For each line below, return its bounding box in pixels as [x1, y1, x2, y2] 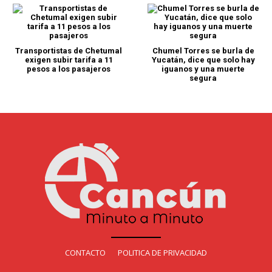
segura [189, 73, 217, 83]
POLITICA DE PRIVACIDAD [118, 247, 207, 259]
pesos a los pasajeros [27, 64, 111, 74]
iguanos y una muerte [161, 64, 245, 74]
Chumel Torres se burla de [152, 46, 254, 56]
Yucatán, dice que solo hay [151, 55, 255, 65]
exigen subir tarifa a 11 [24, 55, 113, 65]
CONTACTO [65, 247, 106, 259]
